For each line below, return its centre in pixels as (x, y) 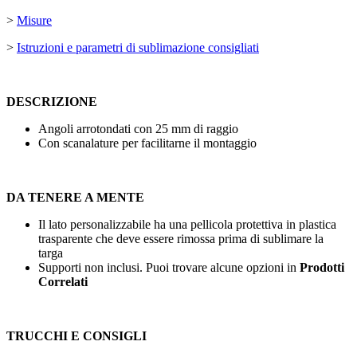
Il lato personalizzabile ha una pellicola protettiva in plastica (187, 225)
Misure (34, 21)
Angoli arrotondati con (97, 129)
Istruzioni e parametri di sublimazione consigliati (138, 48)
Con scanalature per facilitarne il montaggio (147, 143)
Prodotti (322, 268)
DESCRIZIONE (52, 102)
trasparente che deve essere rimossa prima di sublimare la (181, 239)
